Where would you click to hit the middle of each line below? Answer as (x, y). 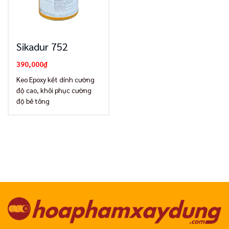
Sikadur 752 (42, 46)
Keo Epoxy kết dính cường (55, 79)
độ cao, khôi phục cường (54, 90)
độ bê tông (33, 100)
